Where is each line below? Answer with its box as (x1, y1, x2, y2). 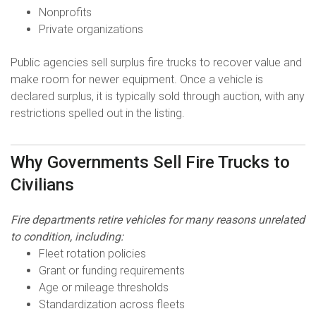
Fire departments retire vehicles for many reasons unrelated (11, 212, 305, 226)
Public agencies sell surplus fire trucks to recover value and (11, 55, 302, 69)
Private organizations (39, 23, 143, 37)
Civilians (11, 174, 74, 195)
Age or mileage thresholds (39, 280, 169, 294)
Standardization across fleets (39, 297, 185, 311)
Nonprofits (39, 6, 92, 20)
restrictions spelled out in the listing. (11, 106, 185, 120)
